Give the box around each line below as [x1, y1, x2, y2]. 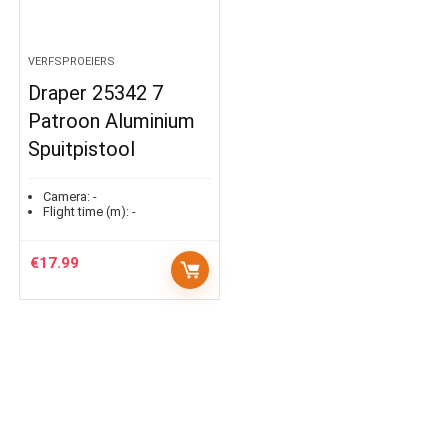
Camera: [43, 189, 91, 204]
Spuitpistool [28, 137, 136, 161]
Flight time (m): [43, 204, 130, 219]
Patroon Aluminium [28, 109, 196, 133]
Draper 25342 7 [28, 81, 164, 105]
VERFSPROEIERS [28, 55, 116, 68]
